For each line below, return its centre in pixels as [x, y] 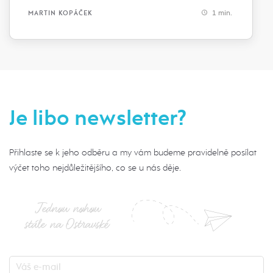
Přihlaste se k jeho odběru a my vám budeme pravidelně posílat [133, 153]
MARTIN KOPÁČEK [60, 13]
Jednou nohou [67, 208]
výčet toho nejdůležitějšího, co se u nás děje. [95, 168]
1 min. [221, 13]
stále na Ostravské [66, 224]
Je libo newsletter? [98, 119]
